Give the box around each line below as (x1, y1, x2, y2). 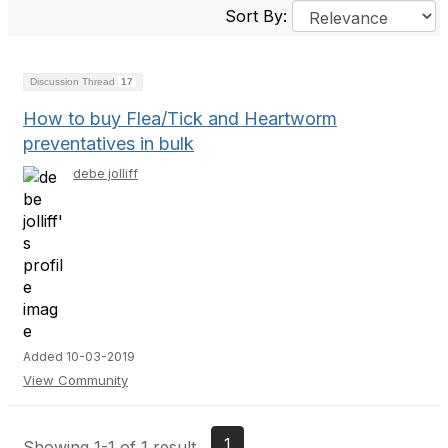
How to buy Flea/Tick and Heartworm (23, 108, 337, 129)
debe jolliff (73, 166, 138, 181)
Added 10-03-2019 (23, 349, 135, 364)
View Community (23, 372, 128, 388)
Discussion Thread (30, 76, 118, 87)
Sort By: (225, 6, 292, 26)
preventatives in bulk (23, 133, 194, 154)
